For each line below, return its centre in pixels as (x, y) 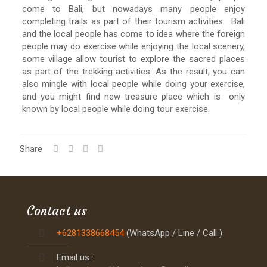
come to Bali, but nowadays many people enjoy (133, 9)
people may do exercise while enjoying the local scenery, (133, 46)
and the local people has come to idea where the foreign (133, 34)
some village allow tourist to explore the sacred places (133, 59)
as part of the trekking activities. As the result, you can (133, 72)
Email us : (75, 257)
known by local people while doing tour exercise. (116, 109)
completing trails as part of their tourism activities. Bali (133, 21)
